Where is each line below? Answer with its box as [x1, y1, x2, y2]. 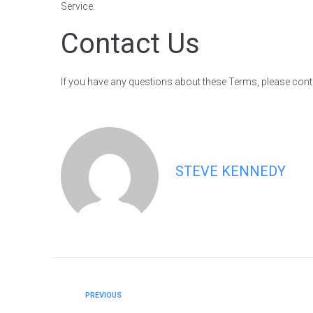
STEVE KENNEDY [175, 163, 286, 180]
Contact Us [61, 27, 200, 60]
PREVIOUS [85, 291, 122, 300]
